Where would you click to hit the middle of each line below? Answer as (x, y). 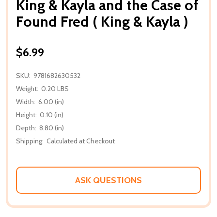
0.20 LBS (55, 88)
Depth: (26, 128)
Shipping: (30, 141)
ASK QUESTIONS (108, 180)
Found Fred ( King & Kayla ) (102, 21)
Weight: (27, 88)
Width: (26, 101)
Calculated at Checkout (81, 141)
